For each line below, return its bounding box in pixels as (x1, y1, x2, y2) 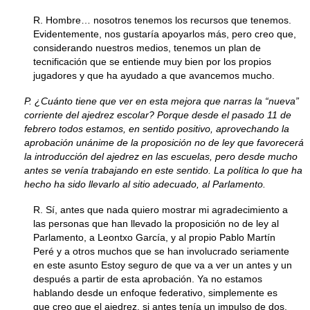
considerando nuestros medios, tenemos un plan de (33, 42, 261, 53)
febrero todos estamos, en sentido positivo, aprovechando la (24, 123, 289, 134)
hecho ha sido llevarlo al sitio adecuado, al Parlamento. (24, 179, 266, 190)
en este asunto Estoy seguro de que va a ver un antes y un (33, 259, 292, 271)
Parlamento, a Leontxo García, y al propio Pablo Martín (33, 232, 275, 243)
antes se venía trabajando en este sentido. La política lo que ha (24, 165, 302, 176)
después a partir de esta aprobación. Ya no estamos (33, 273, 262, 284)
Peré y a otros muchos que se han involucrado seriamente (33, 246, 289, 257)
